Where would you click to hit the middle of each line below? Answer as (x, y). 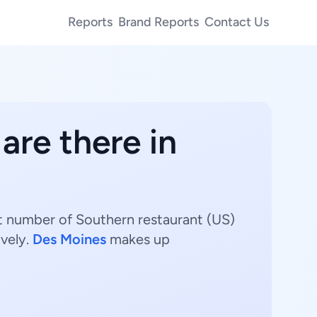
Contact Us (237, 22)
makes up (138, 239)
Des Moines (69, 239)
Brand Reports (158, 22)
